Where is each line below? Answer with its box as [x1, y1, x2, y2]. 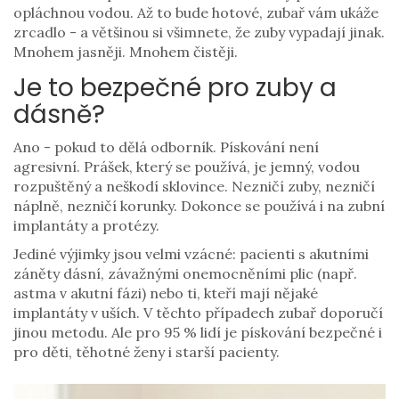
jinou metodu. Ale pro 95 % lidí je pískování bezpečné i [13, 323, 382, 342]
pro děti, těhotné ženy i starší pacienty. [13, 343, 280, 362]
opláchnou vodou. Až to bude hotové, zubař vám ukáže [13, 4, 379, 22]
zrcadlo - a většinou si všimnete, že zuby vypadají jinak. [13, 23, 385, 42]
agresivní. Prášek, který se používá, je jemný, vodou [13, 158, 360, 176]
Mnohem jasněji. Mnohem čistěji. [13, 43, 238, 61]
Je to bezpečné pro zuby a [13, 70, 337, 106]
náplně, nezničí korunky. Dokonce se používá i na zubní [13, 197, 385, 216]
